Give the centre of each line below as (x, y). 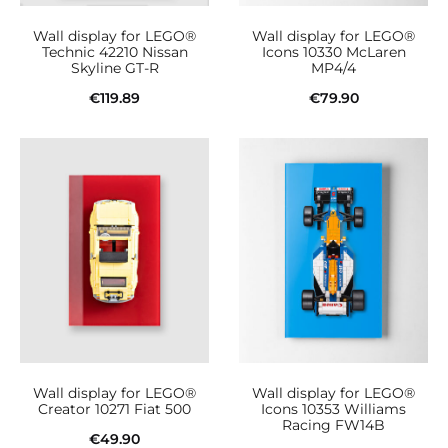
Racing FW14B (333, 425)
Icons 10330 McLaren (333, 52)
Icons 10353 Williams (333, 409)
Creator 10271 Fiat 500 (114, 409)
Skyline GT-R (114, 68)
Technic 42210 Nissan (114, 52)
